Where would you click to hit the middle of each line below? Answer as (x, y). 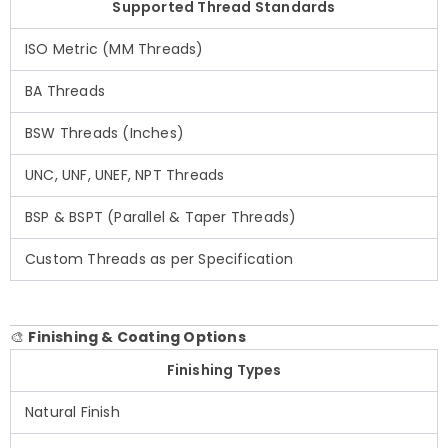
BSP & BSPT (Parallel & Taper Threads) (161, 217)
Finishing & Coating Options (137, 337)
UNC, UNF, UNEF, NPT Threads (125, 175)
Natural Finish (72, 412)
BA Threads (65, 91)
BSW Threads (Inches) (104, 133)
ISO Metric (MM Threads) (114, 49)
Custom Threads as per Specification (159, 259)
